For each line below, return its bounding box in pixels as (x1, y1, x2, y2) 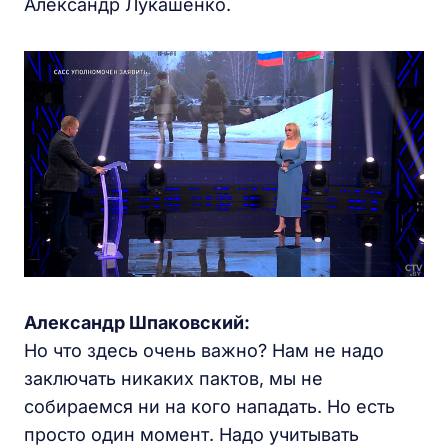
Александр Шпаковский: (24, 311, 250, 333)
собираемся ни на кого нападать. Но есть (24, 395, 395, 417)
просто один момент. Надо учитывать (24, 423, 359, 445)
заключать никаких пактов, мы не (24, 367, 323, 389)
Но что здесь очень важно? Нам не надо (24, 339, 384, 361)
